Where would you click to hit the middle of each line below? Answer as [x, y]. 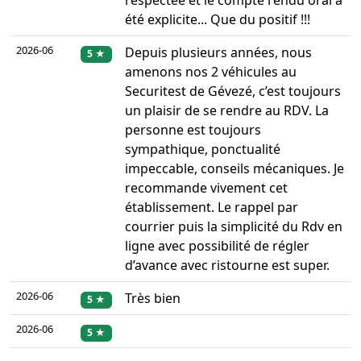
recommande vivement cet [206, 188]
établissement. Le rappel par [212, 207]
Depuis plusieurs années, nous [218, 53]
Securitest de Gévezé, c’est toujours [233, 91]
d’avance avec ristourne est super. [227, 266]
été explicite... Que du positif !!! [218, 20]
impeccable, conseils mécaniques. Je [234, 169]
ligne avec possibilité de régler [217, 246]
